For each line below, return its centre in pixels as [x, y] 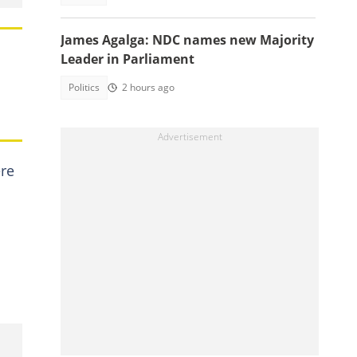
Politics [84, 87]
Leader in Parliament [127, 59]
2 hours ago [148, 87]
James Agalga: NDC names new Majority [187, 40]
